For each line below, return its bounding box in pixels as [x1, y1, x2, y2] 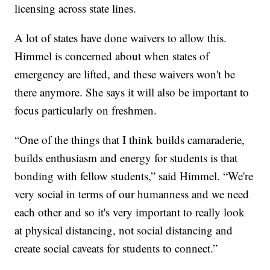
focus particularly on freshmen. [14, 102, 157, 118]
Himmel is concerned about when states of [14, 48, 210, 64]
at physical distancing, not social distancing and [14, 222, 233, 238]
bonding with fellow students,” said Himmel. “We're [14, 168, 254, 184]
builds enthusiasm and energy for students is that [14, 150, 238, 166]
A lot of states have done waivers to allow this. [14, 30, 227, 46]
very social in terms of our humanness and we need [14, 186, 250, 202]
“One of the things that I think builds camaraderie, [14, 132, 245, 148]
